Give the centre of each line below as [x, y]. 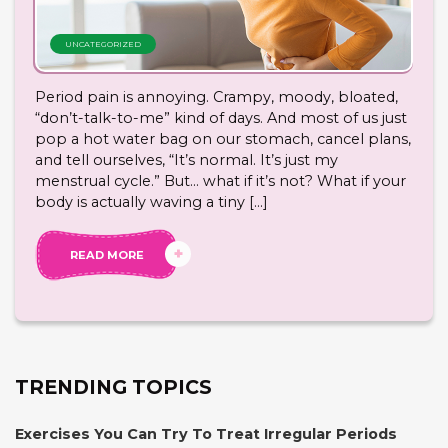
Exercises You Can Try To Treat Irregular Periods [206, 434]
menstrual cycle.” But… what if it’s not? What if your [220, 181]
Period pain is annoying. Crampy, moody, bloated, [216, 97]
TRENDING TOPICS [113, 387]
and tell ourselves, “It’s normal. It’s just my [186, 160]
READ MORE [106, 255]
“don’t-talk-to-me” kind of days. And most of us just [221, 118]
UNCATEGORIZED [103, 44]
